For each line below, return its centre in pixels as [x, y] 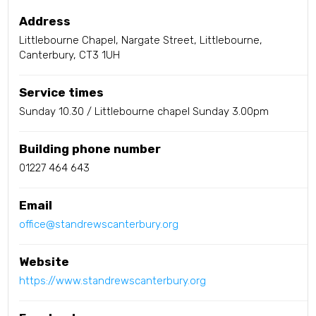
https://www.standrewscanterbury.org [113, 281]
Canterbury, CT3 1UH [70, 55]
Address [45, 22]
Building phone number [90, 149]
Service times [62, 93]
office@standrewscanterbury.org [99, 225]
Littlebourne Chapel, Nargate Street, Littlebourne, [141, 41]
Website [44, 262]
